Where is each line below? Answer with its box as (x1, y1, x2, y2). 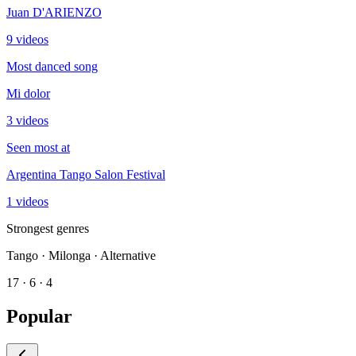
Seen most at (6, 140, 70, 154)
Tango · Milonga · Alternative (6, 248, 156, 262)
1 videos (6, 194, 48, 208)
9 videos (6, 32, 48, 46)
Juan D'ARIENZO (6, 5, 102, 19)
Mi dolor (6, 86, 50, 100)
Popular (6, 305, 72, 327)
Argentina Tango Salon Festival (6, 167, 165, 181)
